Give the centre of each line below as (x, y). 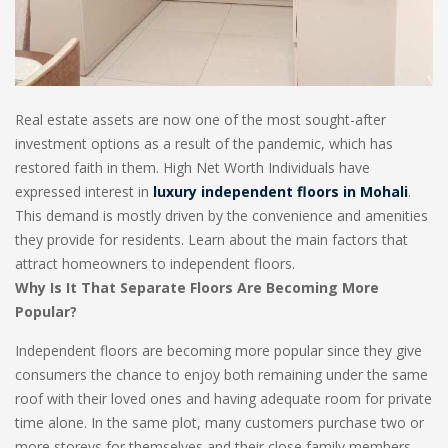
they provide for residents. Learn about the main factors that (211, 239)
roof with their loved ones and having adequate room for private (223, 398)
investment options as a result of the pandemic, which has (204, 143)
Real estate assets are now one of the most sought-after (200, 119)
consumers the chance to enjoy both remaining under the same (221, 374)
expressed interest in (84, 191)
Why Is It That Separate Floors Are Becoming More (197, 287)
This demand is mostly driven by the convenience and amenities (221, 215)
